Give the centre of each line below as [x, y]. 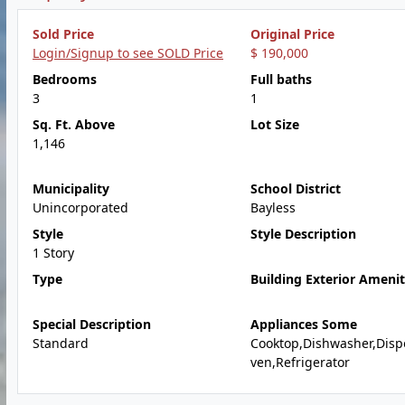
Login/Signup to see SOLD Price [128, 53]
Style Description [303, 234]
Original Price [292, 34]
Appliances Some [303, 324]
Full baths [281, 79]
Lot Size [274, 124]
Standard [61, 343]
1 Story [53, 253]
